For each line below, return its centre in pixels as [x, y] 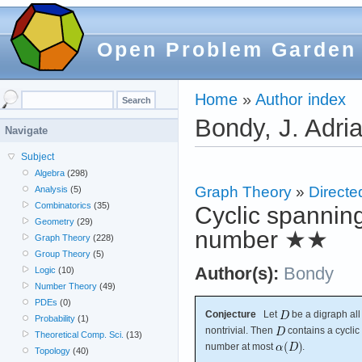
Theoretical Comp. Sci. [80, 335]
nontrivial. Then [240, 330]
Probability [55, 318]
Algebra [50, 173]
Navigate [26, 130]
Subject [38, 157]
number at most [240, 346]
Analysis [52, 189]
